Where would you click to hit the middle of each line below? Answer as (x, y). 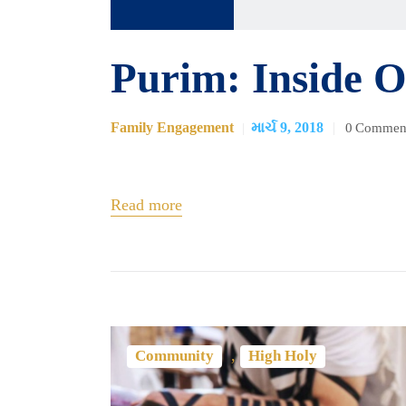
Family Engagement (172, 128)
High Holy (283, 356)
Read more (146, 204)
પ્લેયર (128, 24)
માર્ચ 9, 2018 (287, 128)
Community (175, 356)
